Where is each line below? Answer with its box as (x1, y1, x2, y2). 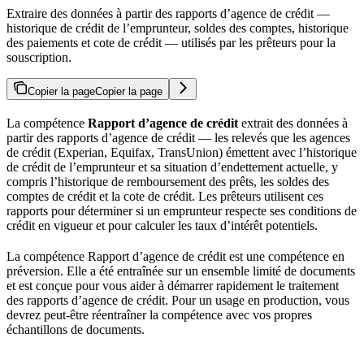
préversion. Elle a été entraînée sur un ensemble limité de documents (6, 263, 355, 278)
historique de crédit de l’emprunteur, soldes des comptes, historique (6, 20, 349, 35)
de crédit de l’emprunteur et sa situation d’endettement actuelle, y (6, 159, 338, 174)
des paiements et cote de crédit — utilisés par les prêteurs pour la (6, 35, 336, 50)
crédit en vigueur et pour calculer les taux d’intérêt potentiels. (6, 218, 318, 232)
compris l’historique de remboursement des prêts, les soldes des (6, 174, 329, 188)
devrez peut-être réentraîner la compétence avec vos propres (6, 307, 312, 322)
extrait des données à (238, 115, 348, 130)
